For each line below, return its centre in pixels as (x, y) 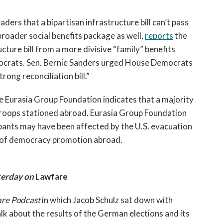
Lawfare (52, 176)
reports (159, 36)
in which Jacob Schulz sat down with (107, 200)
